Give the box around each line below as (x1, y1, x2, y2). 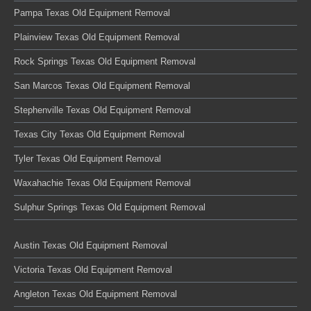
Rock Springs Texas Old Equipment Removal (14, 56, 196, 67)
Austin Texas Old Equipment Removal (14, 240, 167, 251)
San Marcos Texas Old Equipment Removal (14, 81, 190, 91)
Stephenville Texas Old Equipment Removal (14, 105, 191, 115)
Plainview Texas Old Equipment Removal (14, 32, 180, 42)
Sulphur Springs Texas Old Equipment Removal (14, 202, 205, 212)
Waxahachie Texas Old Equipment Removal (14, 178, 191, 188)
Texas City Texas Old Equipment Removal (14, 129, 185, 140)
